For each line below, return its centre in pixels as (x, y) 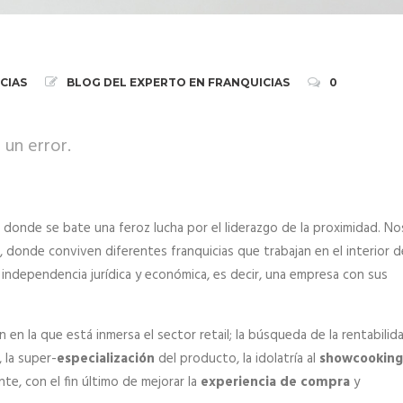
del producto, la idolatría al (237, 359)
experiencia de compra (275, 382)
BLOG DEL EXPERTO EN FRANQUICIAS (178, 82)
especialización (106, 359)
